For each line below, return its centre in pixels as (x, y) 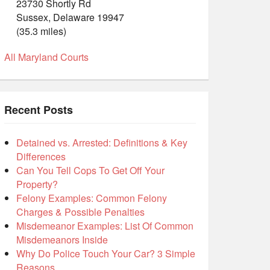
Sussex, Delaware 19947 (70, 17)
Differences (41, 157)
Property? (37, 184)
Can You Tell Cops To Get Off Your (90, 171)
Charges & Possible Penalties (80, 212)
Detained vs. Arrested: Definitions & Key (102, 143)
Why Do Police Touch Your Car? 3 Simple (106, 254)
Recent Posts (39, 110)
